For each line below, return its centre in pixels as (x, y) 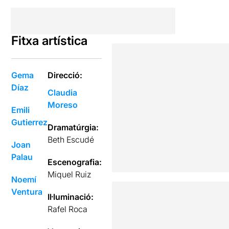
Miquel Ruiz (70, 174)
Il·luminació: (71, 197)
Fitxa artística (50, 40)
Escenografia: (75, 162)
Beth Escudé (71, 139)
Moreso (63, 105)
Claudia (63, 92)
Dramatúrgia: (73, 127)
